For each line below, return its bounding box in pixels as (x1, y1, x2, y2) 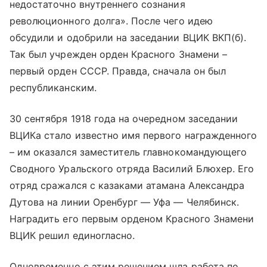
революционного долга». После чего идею (10, 15, 213, 27)
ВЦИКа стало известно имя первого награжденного (10, 129, 257, 142)
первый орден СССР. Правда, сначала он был (10, 65, 226, 77)
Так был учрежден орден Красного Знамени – (10, 48, 227, 61)
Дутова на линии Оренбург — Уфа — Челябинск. (10, 196, 240, 209)
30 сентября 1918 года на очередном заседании (10, 113, 238, 125)
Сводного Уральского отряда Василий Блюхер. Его (10, 163, 254, 175)
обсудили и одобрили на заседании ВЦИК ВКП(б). (10, 32, 247, 44)
